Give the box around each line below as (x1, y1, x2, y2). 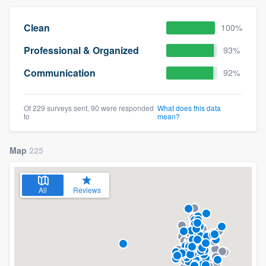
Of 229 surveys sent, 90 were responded (24, 102, 154, 113)
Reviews (72, 184, 101, 195)
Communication (24, 66, 96, 80)
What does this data (157, 102, 221, 113)
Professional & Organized (24, 43, 139, 58)
